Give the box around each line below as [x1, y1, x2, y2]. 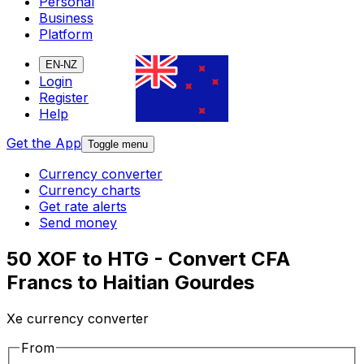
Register [39, 89, 89, 106]
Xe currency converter [6, 310, 149, 327]
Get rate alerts [39, 198, 127, 215]
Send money [39, 214, 117, 232]
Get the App [6, 135, 81, 152]
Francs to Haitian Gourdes [6, 271, 254, 295]
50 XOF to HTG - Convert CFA [6, 247, 290, 271]
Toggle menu [88, 138, 148, 151]
